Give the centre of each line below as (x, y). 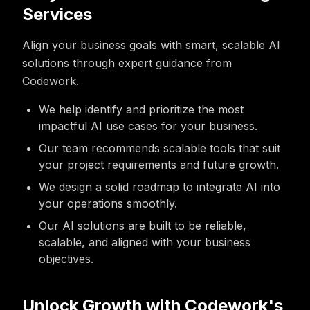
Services (57, 14)
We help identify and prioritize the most (141, 109)
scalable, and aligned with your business (145, 242)
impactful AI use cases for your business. (148, 126)
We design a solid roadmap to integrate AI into (159, 187)
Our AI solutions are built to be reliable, (143, 226)
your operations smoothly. (108, 203)
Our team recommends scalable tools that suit (159, 148)
